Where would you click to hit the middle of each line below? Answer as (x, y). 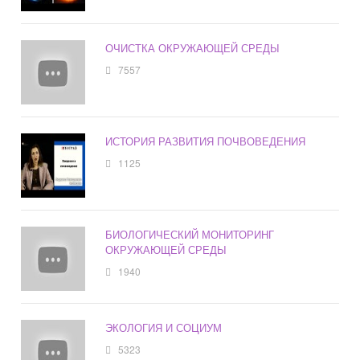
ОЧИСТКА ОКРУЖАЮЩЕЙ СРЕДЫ (193, 48)
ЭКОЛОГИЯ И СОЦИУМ (164, 328)
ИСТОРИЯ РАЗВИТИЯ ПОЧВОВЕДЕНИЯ (206, 141)
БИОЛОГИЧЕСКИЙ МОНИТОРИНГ (190, 235)
